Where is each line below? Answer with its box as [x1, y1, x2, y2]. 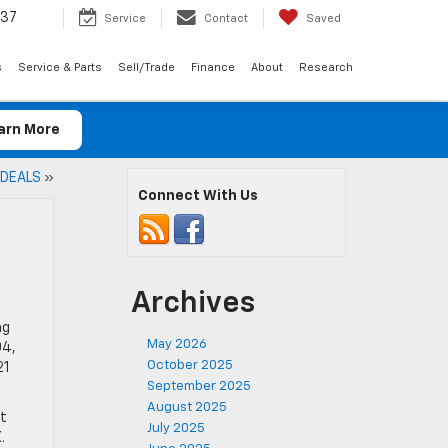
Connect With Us [138, 189, 258, 203]
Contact [204, 13, 248, 25]
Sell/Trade [118, 62, 175, 74]
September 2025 [147, 380, 251, 393]
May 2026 [147, 338, 207, 351]
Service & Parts [18, 62, 102, 74]
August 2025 [147, 401, 227, 414]
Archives [131, 289, 255, 319]
